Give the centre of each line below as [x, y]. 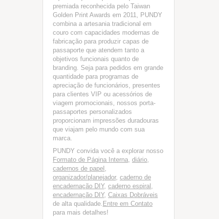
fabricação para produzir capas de [101, 41]
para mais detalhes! [81, 212]
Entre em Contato [128, 204]
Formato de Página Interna [90, 160]
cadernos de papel [79, 168]
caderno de [135, 177]
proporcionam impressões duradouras [106, 120]
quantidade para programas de [96, 77]
